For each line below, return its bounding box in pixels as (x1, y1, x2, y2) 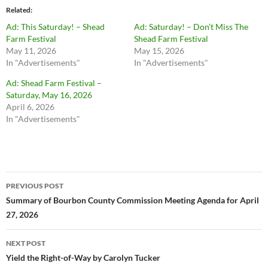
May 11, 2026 (6, 45, 56, 56)
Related (6, 5, 31, 14)
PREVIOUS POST (6, 181, 63, 190)
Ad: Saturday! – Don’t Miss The (134, 21, 248, 32)
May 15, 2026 (134, 45, 184, 56)
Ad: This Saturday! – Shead (6, 21, 105, 32)
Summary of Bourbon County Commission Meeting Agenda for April (6, 194, 259, 205)
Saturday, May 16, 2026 (6, 89, 92, 100)
